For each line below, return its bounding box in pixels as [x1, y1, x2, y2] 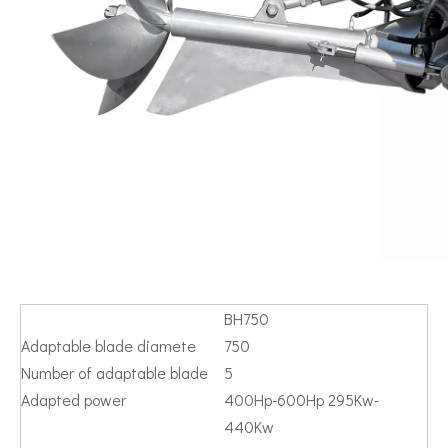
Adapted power [21, 389, 126, 411]
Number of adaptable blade [21, 362, 208, 384]
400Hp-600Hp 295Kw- [224, 389, 379, 411]
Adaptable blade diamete [21, 335, 196, 357]
